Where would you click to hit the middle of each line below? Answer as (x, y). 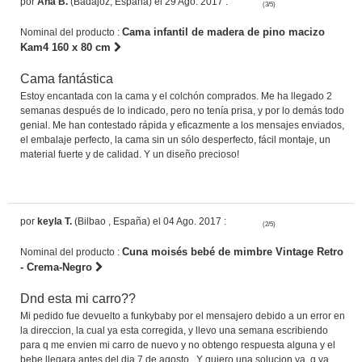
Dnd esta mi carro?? (78, 298)
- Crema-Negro (58, 267)
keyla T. (55, 221)
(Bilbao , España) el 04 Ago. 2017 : (149, 221)
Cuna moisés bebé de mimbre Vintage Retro (233, 251)
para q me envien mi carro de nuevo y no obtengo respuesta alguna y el (178, 345)
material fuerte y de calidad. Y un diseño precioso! (130, 154)
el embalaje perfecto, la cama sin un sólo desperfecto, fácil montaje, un (175, 139)
